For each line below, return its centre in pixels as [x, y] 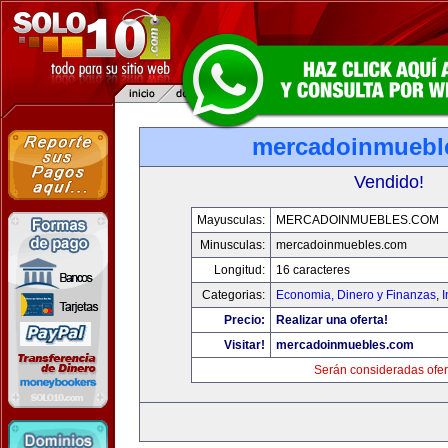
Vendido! [389, 182]
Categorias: [233, 295]
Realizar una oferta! [332, 320]
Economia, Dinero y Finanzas [356, 295]
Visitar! [244, 345]
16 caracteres [313, 270]
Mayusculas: [231, 220]
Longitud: [239, 270]
